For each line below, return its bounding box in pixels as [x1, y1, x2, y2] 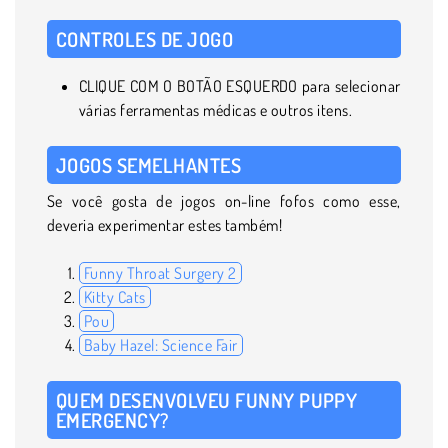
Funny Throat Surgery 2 [84, 262, 237, 283]
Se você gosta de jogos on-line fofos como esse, [47, 190, 401, 211]
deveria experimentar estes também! [47, 214, 286, 235]
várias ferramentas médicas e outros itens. [79, 99, 353, 120]
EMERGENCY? [56, 406, 169, 433]
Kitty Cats [84, 286, 146, 307]
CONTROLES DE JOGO [56, 25, 234, 52]
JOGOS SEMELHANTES [56, 151, 242, 178]
